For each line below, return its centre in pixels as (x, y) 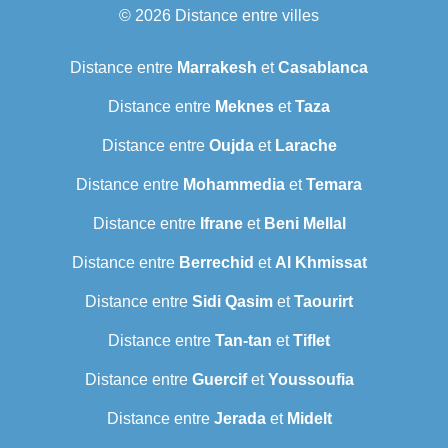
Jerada (239, 419)
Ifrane (221, 224)
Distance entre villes (247, 16)
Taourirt (323, 302)
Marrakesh (217, 68)
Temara (334, 185)
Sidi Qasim (232, 302)
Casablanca (323, 68)
